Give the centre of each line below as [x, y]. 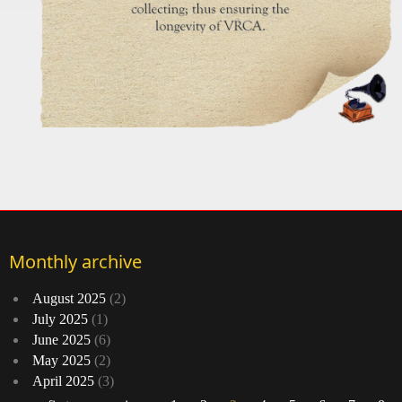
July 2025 [60, 319]
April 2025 [63, 381]
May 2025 [61, 361]
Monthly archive [75, 262]
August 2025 [69, 299]
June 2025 [61, 340]
